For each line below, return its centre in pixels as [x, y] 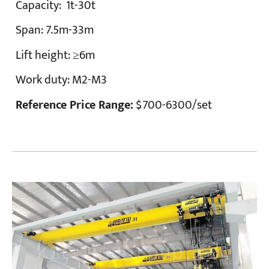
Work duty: [44, 80]
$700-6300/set [173, 105]
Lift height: [44, 55]
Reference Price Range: [75, 105]
